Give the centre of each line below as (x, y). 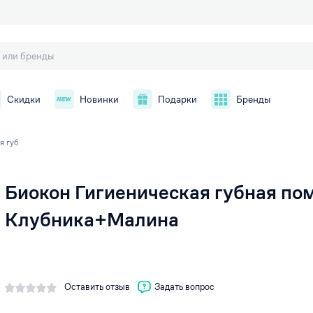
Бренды (253, 99)
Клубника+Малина (92, 220)
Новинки (99, 99)
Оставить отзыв (97, 287)
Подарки (177, 99)
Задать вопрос (184, 287)
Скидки (24, 99)
